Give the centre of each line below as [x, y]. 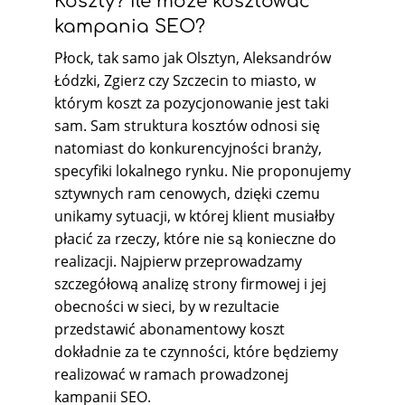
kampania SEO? [130, 26]
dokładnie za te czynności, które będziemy [196, 351]
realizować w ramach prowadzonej [171, 374]
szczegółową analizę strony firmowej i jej [190, 283]
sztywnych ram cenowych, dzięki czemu [187, 193]
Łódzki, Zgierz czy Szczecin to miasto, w [185, 80]
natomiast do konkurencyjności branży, [188, 148]
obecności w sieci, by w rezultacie [167, 306]
